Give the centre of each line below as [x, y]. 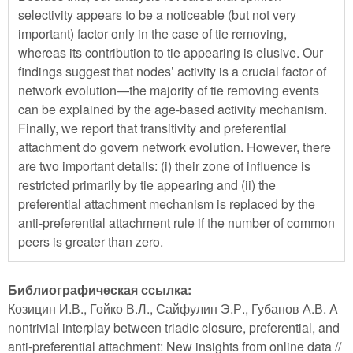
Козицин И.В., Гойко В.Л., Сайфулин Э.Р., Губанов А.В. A [173, 308]
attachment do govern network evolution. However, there [175, 147]
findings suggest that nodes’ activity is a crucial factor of [172, 71]
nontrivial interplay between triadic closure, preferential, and [174, 327]
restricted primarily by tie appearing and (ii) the [147, 184]
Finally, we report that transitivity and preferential [152, 128]
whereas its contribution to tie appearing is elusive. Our [171, 52]
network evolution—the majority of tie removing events [169, 90]
